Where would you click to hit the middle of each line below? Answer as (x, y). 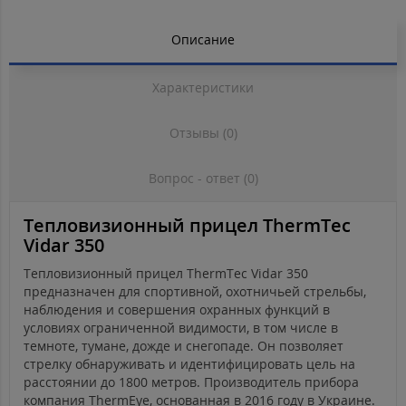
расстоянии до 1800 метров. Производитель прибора (191, 382)
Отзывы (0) (203, 133)
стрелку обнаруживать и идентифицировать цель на (189, 364)
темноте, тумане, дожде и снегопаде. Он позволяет (184, 346)
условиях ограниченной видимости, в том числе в (181, 328)
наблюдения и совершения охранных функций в (177, 310)
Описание (203, 40)
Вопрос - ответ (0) (203, 179)
